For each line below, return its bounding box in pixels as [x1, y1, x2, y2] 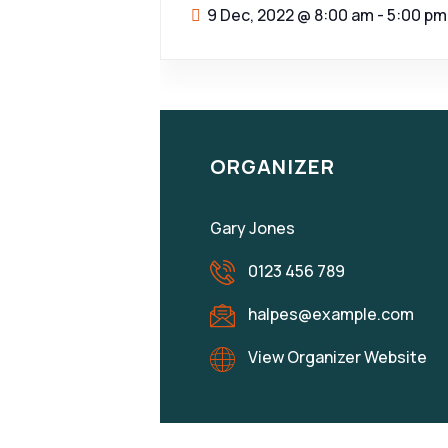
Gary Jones [210, 217, 295, 239]
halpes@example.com [245, 303, 414, 326]
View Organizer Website [248, 346, 427, 369]
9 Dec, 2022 [207, 4, 297, 26]
